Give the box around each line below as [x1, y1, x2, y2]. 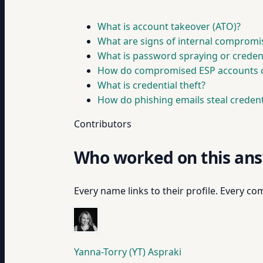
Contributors [74, 117, 131, 130]
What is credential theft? [97, 79, 205, 92]
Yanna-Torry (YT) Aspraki [74, 245, 181, 258]
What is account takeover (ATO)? [97, 20, 241, 33]
